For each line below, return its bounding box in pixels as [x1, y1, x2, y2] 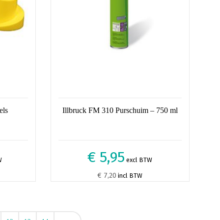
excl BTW [125, 156, 153, 164]
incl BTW [116, 172, 143, 179]
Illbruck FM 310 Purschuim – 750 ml [62, 106, 178, 114]
